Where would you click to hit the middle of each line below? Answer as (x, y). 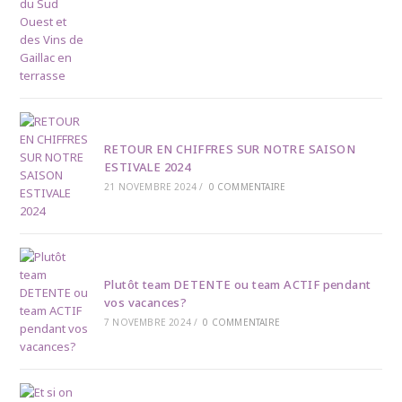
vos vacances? (145, 303)
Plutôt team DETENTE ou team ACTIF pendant (237, 285)
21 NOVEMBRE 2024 (150, 187)
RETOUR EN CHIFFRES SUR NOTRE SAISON (229, 149)
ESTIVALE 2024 (147, 167)
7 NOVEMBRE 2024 (147, 323)
